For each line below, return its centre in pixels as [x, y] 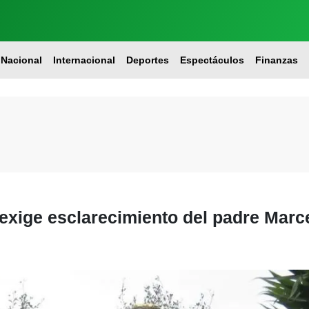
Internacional [84, 60]
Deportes [147, 60]
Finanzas [276, 60]
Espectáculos [212, 60]
